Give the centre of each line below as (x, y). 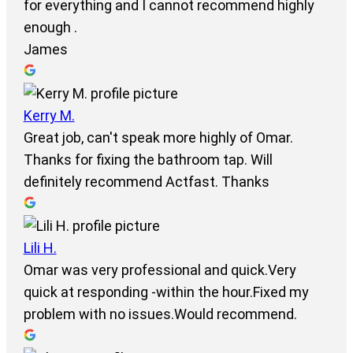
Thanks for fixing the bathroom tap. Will (148, 160)
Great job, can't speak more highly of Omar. (158, 138)
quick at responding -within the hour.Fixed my (166, 292)
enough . (50, 28)
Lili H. (40, 248)
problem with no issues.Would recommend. (160, 314)
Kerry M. (49, 116)
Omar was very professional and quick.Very (160, 270)
